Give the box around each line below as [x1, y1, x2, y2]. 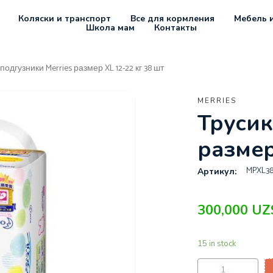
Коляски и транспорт [18, 12, 111, 24]
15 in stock [197, 238, 236, 250]
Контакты [154, 21, 197, 34]
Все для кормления [130, 12, 214, 24]
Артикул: [197, 166, 237, 178]
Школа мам [85, 21, 135, 34]
